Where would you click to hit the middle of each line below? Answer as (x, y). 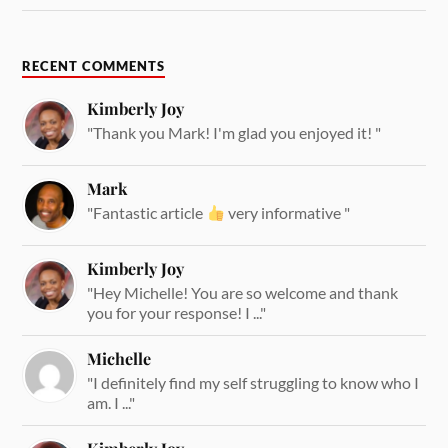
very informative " (287, 213)
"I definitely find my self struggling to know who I (253, 383)
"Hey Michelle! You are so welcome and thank (243, 293)
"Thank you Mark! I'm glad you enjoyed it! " (234, 133)
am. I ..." (111, 403)
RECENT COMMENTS (94, 67)
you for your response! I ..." (177, 313)
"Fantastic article (147, 213)
